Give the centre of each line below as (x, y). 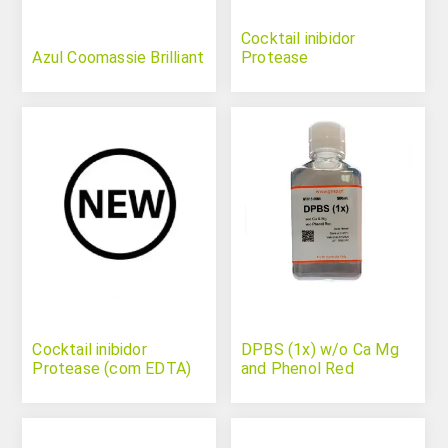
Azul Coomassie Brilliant (118, 57)
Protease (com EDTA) (112, 369)
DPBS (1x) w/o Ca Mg (320, 350)
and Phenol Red (297, 369)
